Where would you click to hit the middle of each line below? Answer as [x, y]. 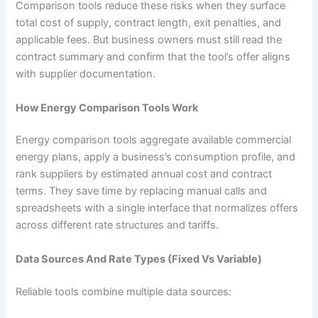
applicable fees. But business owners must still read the [149, 40]
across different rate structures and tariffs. [117, 225]
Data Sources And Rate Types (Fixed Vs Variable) [139, 259]
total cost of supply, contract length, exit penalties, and [149, 23]
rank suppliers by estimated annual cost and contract [144, 174]
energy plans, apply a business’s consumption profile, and [156, 157]
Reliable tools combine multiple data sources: [124, 291]
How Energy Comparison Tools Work [107, 108]
